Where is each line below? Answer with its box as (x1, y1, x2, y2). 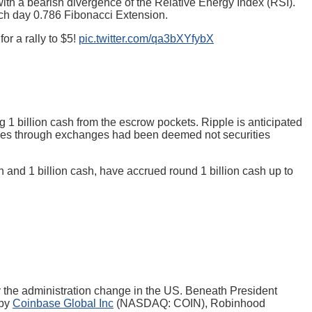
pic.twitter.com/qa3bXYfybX (79, 33, 214, 45)
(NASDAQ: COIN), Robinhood (114, 297, 265, 309)
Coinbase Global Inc (13, 297, 114, 309)
